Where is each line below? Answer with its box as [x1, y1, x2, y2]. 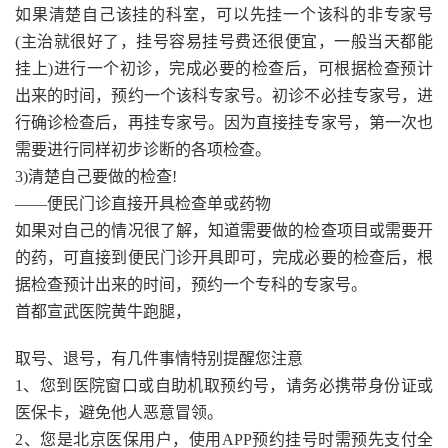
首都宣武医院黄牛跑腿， [15, 302, 191, 320]
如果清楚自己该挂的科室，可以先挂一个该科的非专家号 [15, 5, 433, 23]
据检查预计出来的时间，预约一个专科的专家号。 [15, 275, 367, 293]
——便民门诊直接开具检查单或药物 [15, 194, 271, 212]
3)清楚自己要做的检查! [15, 167, 177, 185]
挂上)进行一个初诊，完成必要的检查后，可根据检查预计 [15, 59, 433, 77]
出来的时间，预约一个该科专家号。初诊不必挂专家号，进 [15, 86, 433, 104]
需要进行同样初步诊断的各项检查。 [15, 140, 271, 158]
